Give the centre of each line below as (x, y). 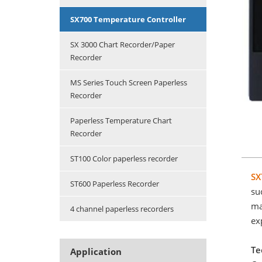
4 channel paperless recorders (122, 209)
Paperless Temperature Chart (121, 121)
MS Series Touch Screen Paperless (129, 83)
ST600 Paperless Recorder (115, 184)
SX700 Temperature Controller (128, 20)
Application (96, 252)
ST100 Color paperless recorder (124, 159)
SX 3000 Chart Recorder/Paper (123, 45)
